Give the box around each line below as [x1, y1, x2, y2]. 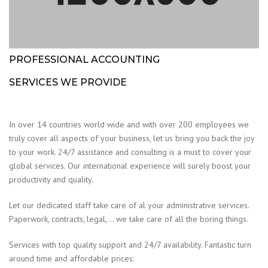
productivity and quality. [9, 173, 93, 185]
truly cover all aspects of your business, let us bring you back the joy [9, 132, 254, 144]
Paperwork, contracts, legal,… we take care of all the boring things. [9, 213, 248, 224]
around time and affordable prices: [9, 252, 134, 264]
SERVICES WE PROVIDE [9, 77, 127, 88]
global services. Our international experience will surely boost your [9, 160, 251, 171]
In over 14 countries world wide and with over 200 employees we [9, 118, 249, 130]
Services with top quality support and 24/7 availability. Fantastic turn [9, 239, 251, 250]
